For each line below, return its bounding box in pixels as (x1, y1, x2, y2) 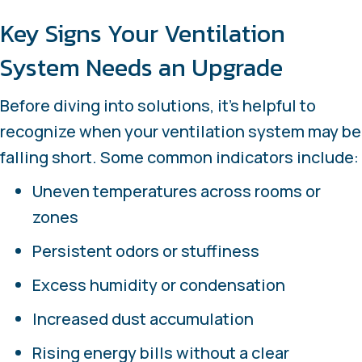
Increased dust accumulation (32, 307, 254, 330)
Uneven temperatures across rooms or (32, 179, 321, 202)
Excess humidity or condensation (32, 273, 285, 296)
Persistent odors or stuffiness (32, 239, 259, 262)
